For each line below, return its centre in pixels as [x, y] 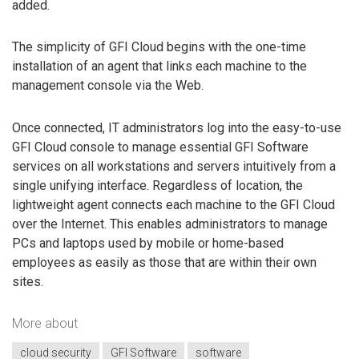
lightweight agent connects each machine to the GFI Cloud [173, 205]
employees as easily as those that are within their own [164, 263]
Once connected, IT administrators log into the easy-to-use [177, 128]
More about [45, 323]
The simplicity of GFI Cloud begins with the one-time [159, 47]
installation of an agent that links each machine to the [159, 67]
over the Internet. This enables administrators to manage [170, 224]
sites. [28, 282]
